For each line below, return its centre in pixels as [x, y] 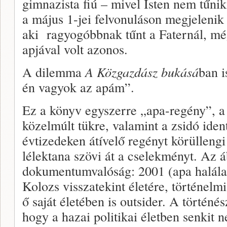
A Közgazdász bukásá [142, 72]
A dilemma [54, 72]
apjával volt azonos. [75, 49]
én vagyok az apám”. [78, 87]
